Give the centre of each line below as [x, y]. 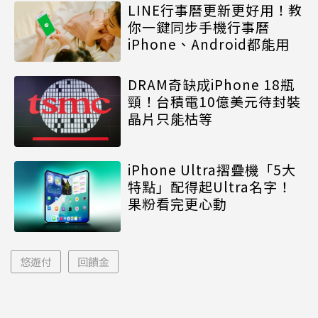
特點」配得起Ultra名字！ [210, 186]
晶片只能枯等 [170, 118]
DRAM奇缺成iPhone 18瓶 [211, 84]
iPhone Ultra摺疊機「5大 [212, 169]
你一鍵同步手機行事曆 [199, 27]
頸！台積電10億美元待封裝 [214, 101]
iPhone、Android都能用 [209, 44]
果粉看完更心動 [177, 203]
